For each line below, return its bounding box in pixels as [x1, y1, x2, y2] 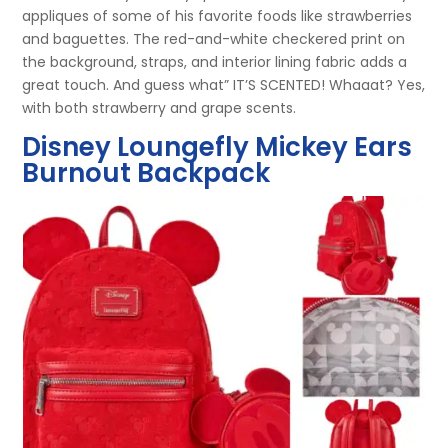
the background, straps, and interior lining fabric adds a [22, 51, 408, 72]
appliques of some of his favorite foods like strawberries [22, 5, 413, 26]
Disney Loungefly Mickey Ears [22, 128, 413, 165]
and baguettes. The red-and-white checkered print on [22, 28, 406, 49]
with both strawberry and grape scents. [22, 97, 297, 118]
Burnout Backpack [22, 154, 271, 191]
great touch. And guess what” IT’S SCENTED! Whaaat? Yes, [22, 74, 426, 95]
